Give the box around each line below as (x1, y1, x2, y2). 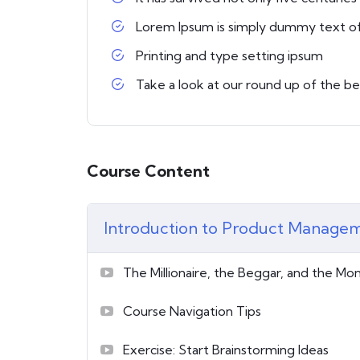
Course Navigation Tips (123, 302, 261, 319)
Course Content (87, 161, 210, 181)
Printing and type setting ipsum (136, 47, 323, 63)
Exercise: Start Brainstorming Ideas (123, 341, 329, 358)
